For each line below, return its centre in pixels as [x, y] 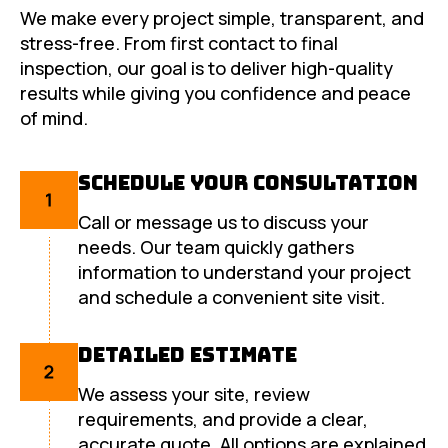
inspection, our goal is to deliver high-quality [206, 68]
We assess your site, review [194, 394]
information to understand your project [244, 272]
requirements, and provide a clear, [223, 419]
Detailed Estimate [187, 355]
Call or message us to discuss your [223, 222]
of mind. [54, 118]
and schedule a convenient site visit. [231, 297]
